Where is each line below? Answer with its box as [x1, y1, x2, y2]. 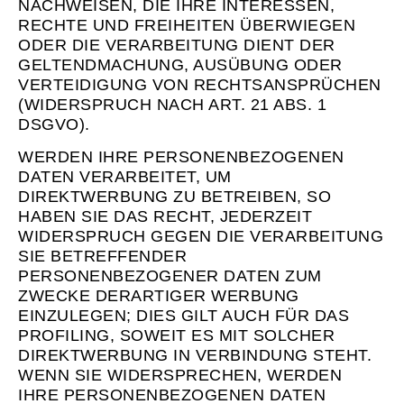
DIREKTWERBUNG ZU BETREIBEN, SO [18, 188, 331, 207]
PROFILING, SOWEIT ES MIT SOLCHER [18, 326, 335, 345]
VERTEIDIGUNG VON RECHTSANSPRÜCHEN [18, 75, 381, 94]
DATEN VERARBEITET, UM [18, 168, 232, 187]
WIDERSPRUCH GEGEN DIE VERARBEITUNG [18, 227, 383, 246]
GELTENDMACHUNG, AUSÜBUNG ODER [18, 55, 343, 74]
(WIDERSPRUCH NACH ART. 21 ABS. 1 [18, 95, 326, 114]
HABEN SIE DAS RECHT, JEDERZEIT [18, 207, 312, 226]
